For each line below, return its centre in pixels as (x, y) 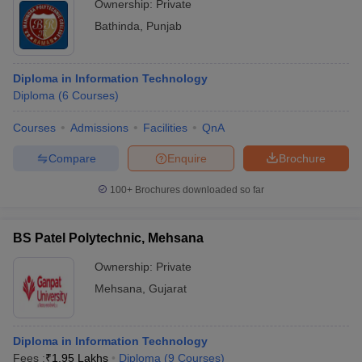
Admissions (99, 128)
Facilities (165, 128)
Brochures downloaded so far (198, 190)
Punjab (164, 26)
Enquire (187, 158)
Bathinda (117, 26)
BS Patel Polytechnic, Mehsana (108, 238)
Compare (72, 158)
